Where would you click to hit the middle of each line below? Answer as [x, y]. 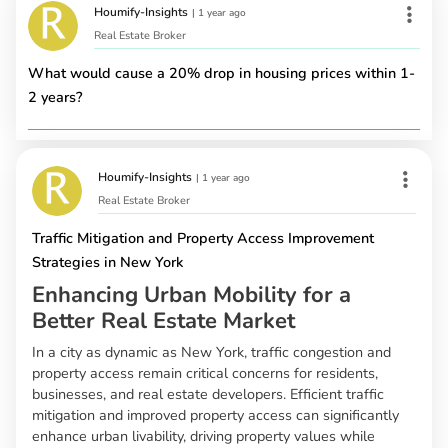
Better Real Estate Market [163, 320]
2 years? [55, 96]
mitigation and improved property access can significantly [215, 414]
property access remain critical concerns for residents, [205, 372]
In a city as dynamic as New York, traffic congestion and [211, 351]
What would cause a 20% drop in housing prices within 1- [221, 72]
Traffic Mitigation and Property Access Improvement [203, 237]
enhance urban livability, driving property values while [203, 435]
